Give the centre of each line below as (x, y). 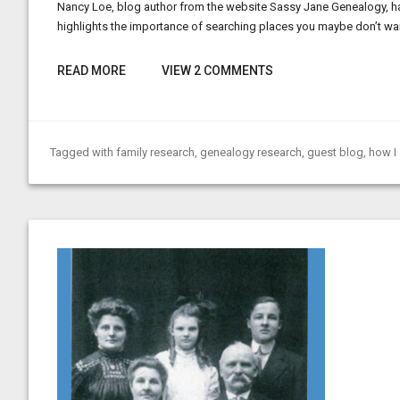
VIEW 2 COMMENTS (217, 71)
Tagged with (83, 152)
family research (155, 152)
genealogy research (251, 152)
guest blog (335, 152)
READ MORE (92, 71)
